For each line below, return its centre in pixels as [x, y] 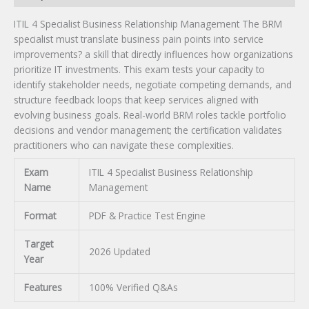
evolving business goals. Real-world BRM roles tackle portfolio [150, 114]
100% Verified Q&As [133, 287]
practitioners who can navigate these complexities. [124, 145]
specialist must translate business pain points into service [139, 39]
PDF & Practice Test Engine [147, 215]
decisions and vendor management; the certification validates [148, 130]
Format [40, 215]
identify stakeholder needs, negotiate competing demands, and [153, 84]
